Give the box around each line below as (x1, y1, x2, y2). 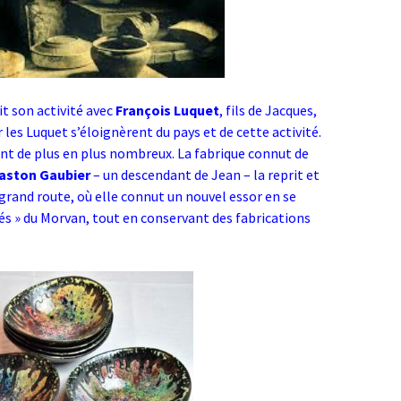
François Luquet (115, 101, 219, 120)
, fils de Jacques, (219, 101, 317, 120)
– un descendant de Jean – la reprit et (90, 166, 320, 184)
